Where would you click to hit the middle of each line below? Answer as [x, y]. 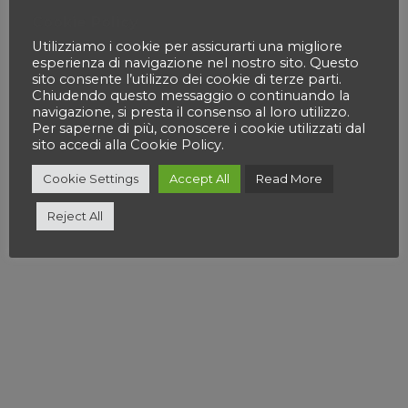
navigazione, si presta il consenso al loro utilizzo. [191, 112]
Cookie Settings [91, 178]
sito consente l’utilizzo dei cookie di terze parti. [187, 79]
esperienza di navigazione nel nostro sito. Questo [195, 63]
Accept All [199, 178]
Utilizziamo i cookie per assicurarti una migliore [187, 46]
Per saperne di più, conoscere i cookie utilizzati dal [199, 128]
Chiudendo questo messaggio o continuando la [191, 96]
